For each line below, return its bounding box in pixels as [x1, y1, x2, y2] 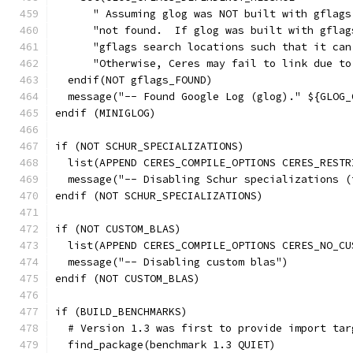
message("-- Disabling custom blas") [55, 255, 288, 269]
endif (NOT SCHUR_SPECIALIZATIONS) [55, 189, 263, 203]
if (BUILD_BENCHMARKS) [55, 305, 188, 318]
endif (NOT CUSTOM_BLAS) [55, 272, 200, 285]
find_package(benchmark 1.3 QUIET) [55, 338, 276, 351]
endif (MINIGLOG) [55, 106, 156, 120]
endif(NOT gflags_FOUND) [55, 73, 213, 87]
